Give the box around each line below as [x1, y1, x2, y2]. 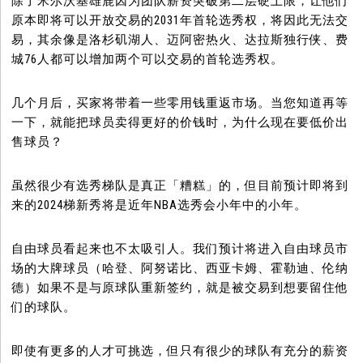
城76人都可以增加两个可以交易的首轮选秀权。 [11, 52, 284, 67]
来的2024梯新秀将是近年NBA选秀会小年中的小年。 [11, 198, 308, 213]
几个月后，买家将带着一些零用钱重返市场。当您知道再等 [11, 96, 349, 111]
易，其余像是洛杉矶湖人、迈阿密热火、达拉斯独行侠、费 [11, 32, 349, 48]
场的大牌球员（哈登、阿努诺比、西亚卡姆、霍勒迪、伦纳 [11, 261, 349, 276]
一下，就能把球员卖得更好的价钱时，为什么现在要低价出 [11, 115, 349, 130]
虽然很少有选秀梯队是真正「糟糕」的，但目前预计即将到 [11, 178, 349, 194]
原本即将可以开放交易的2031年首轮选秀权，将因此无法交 [11, 13, 349, 28]
